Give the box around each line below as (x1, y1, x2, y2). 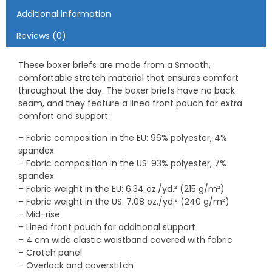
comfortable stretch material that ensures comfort (18, 72, 239, 84)
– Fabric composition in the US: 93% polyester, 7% (18, 157, 226, 170)
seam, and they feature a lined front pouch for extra (18, 97, 242, 110)
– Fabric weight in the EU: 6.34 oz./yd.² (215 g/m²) (18, 183, 225, 195)
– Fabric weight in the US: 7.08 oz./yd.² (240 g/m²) (18, 195, 229, 208)
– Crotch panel (18, 246, 82, 259)
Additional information (16, 7, 111, 20)
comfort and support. (18, 110, 110, 123)
